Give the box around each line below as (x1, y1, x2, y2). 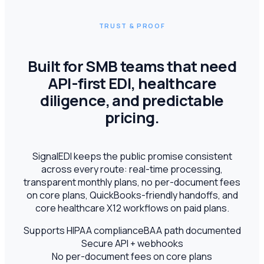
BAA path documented (143, 223, 241, 237)
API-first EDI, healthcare (47, 72, 217, 94)
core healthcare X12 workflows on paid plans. (35, 201, 229, 214)
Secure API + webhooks (81, 236, 183, 250)
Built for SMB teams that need (27, 55, 237, 77)
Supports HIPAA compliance (23, 223, 144, 237)
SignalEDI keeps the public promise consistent (32, 149, 232, 163)
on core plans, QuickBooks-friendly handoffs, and (26, 188, 238, 202)
